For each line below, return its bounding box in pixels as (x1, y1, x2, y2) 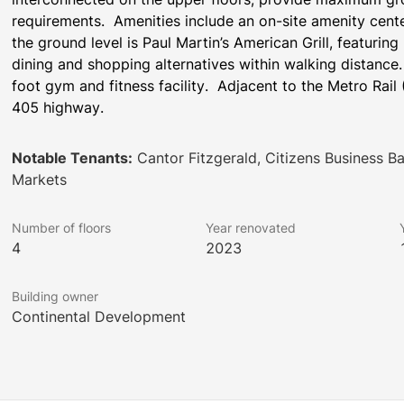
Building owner (12, 289, 99, 304)
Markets (12, 170, 68, 188)
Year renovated (205, 220, 296, 235)
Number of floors (12, 220, 112, 235)
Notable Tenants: (12, 149, 133, 167)
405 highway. (12, 98, 105, 116)
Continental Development (12, 308, 187, 326)
